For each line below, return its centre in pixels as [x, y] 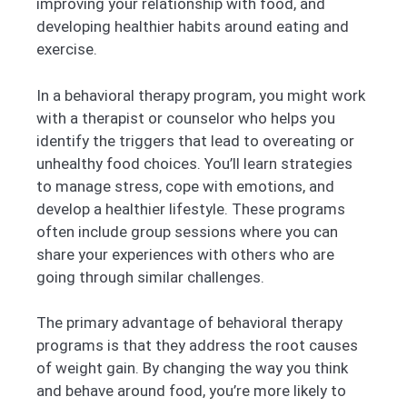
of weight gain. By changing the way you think [192, 368]
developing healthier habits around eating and [193, 27]
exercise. [67, 50]
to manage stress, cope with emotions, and [185, 186]
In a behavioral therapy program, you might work [201, 95]
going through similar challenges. [150, 277]
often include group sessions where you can [187, 231]
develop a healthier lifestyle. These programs [191, 208]
